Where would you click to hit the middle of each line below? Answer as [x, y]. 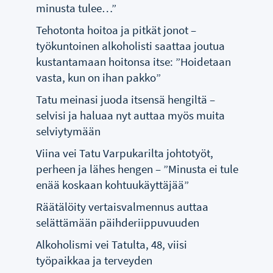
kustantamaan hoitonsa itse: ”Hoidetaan [134, 61]
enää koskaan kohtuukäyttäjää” [113, 184]
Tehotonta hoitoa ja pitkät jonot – [116, 30]
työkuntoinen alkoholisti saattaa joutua [131, 45]
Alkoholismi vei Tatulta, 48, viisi [112, 244]
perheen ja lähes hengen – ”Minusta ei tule [137, 168]
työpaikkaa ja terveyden [94, 260]
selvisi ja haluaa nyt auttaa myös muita [131, 115]
